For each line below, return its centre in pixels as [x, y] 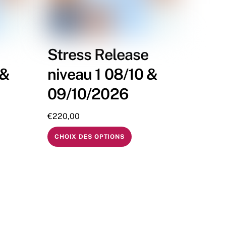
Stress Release [98, 55]
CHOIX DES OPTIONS [90, 136]
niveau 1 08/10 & [102, 74]
